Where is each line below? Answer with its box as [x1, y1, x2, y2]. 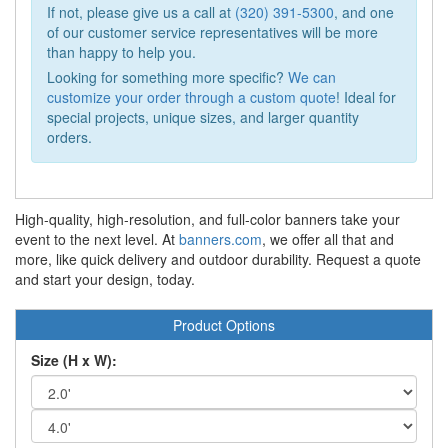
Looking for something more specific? [47, 67, 288, 88]
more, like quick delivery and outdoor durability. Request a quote [15, 249, 421, 270]
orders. [47, 127, 92, 148]
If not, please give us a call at [47, 2, 235, 23]
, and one [334, 2, 394, 23]
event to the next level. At [15, 229, 179, 250]
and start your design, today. [15, 269, 195, 290]
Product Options [173, 315, 275, 336]
